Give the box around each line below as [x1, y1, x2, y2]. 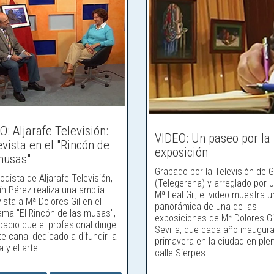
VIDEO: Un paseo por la [155, 131, 270, 146]
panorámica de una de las [155, 201, 257, 213]
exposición [155, 145, 208, 160]
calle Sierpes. [155, 247, 208, 259]
